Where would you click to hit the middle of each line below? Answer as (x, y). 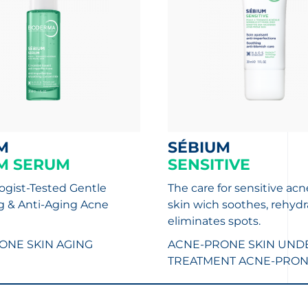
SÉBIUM (203, 147)
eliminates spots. (214, 221)
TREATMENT (201, 261)
